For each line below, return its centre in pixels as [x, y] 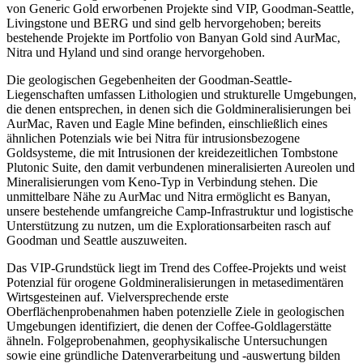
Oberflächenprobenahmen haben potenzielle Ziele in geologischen [175, 311]
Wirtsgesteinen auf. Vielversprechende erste [117, 297]
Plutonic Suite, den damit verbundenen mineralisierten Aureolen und [181, 167]
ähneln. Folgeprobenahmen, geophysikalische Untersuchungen [167, 340]
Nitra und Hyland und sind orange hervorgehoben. [136, 52]
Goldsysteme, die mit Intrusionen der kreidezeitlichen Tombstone [172, 152]
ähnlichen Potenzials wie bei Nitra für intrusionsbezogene [153, 138]
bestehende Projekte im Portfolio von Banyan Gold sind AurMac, [173, 37]
